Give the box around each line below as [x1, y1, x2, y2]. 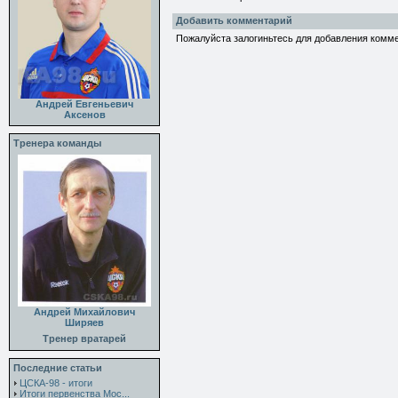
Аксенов [63, 109, 106, 121]
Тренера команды [13, 138, 101, 148]
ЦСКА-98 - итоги [20, 378, 92, 388]
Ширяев [65, 317, 104, 329]
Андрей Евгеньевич [36, 99, 133, 110]
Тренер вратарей [43, 333, 126, 344]
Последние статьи [13, 362, 102, 373]
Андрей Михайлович [34, 306, 135, 318]
